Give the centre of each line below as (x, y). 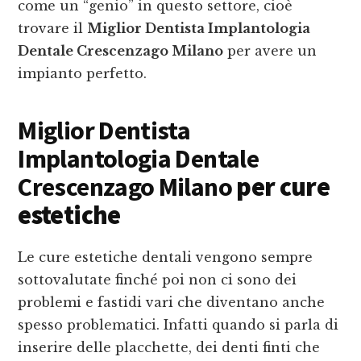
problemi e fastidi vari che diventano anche (172, 303)
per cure (281, 187)
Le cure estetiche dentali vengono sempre (166, 257)
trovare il (53, 29)
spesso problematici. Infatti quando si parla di (178, 325)
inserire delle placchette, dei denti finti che (169, 348)
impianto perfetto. (83, 74)
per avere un (270, 51)
